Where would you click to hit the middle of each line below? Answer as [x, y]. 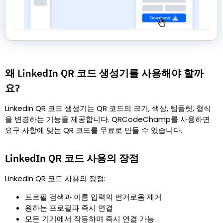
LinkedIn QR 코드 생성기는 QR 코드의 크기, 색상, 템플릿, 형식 [108, 109]
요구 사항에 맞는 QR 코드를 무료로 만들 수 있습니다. [94, 130]
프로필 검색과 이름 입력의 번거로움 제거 [93, 197]
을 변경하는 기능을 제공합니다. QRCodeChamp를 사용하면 [108, 119]
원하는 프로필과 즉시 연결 [69, 208]
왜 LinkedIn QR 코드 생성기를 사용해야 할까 [104, 73]
